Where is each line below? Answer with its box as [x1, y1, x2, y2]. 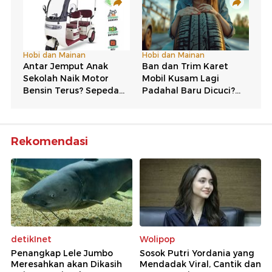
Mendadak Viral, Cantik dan [140, 259, 261, 270]
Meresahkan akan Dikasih [11, 259, 122, 270]
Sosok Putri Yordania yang [140, 248, 254, 259]
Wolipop [140, 234, 175, 245]
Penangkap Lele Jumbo [11, 248, 113, 259]
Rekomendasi [11, 134, 88, 148]
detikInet [11, 234, 52, 245]
